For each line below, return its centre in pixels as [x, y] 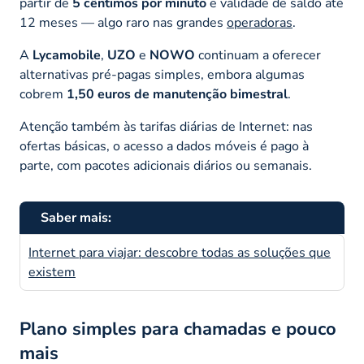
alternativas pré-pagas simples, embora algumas [162, 74]
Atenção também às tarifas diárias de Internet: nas [166, 126]
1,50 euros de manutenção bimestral [177, 94]
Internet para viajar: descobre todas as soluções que [180, 252]
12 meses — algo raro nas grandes [123, 22]
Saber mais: [76, 217]
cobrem [43, 94]
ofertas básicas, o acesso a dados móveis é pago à [164, 146]
